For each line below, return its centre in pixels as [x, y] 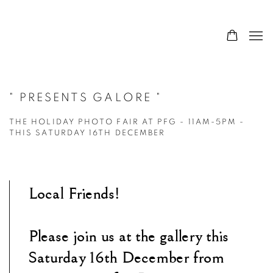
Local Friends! [74, 194]
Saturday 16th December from [126, 258]
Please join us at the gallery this [128, 236]
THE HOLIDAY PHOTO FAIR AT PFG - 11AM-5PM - [127, 122]
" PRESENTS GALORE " [86, 98]
